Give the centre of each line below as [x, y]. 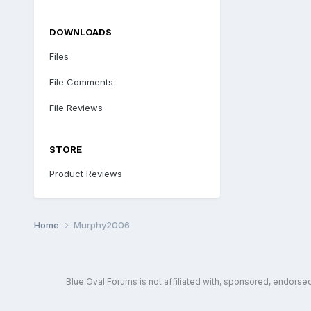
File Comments [81, 82]
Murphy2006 [101, 225]
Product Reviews [85, 173]
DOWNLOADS [80, 32]
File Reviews [76, 107]
